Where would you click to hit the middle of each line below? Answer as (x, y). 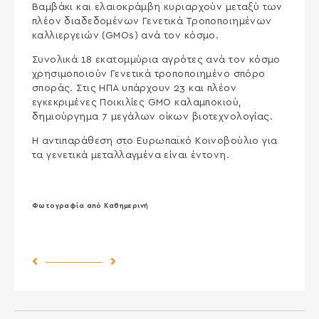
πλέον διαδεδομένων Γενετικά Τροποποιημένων (152, 21)
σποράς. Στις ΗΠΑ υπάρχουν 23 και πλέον (134, 88)
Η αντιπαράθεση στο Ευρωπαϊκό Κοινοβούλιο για (155, 141)
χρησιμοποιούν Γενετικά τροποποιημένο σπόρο (148, 74)
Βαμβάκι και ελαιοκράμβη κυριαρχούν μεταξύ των (157, 7)
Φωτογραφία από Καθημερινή (90, 206)
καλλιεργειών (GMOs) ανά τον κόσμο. (125, 35)
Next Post (139, 262)
